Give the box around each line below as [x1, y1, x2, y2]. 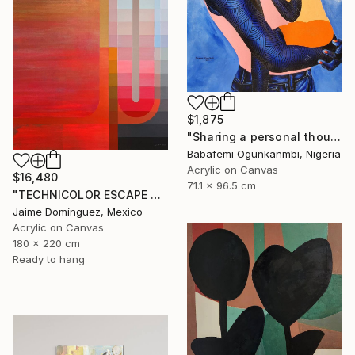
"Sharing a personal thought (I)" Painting [330, 129, 341, 143]
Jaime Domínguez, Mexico [13, 204, 143, 218]
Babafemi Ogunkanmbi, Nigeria [187, 147, 341, 160]
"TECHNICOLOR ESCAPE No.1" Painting [151, 187, 162, 201]
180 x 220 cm [13, 236, 80, 250]
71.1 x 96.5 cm [187, 178, 256, 192]
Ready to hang [13, 252, 85, 265]
